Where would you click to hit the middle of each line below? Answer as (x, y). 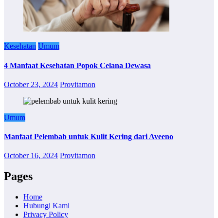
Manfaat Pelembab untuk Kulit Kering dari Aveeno (89, 137)
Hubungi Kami (46, 206)
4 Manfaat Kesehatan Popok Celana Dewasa (77, 65)
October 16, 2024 (31, 156)
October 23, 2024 (31, 84)
